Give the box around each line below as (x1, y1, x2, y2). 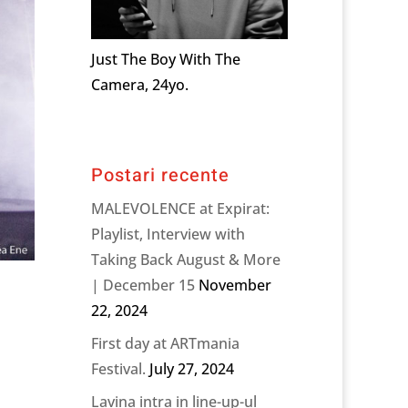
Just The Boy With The (91, 48, 241, 69)
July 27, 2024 (149, 358, 235, 379)
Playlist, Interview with (91, 223, 246, 244)
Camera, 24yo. (91, 74, 189, 95)
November (199, 274, 272, 295)
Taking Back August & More (91, 249, 281, 270)
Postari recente (91, 161, 230, 189)
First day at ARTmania (91, 332, 240, 353)
